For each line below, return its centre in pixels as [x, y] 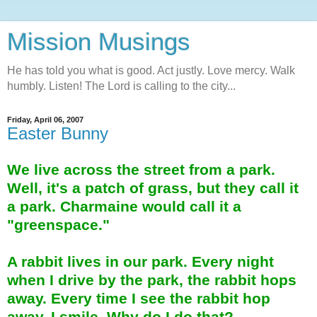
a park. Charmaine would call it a [124, 206]
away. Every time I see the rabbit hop [139, 298]
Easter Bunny [58, 133]
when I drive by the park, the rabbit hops [152, 279]
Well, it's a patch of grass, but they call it [153, 188]
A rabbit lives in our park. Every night [140, 261]
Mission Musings [99, 42]
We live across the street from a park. [141, 169]
